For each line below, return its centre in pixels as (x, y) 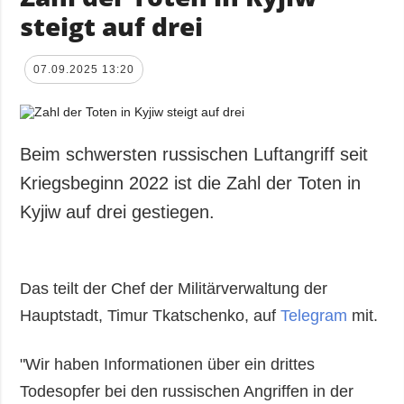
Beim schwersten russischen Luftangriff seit (194, 154)
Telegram (317, 315)
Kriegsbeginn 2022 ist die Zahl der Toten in (191, 183)
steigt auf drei (112, 26)
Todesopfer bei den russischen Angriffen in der (187, 391)
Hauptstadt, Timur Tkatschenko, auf (151, 315)
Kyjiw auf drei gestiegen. (118, 211)
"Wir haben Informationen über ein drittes (168, 364)
